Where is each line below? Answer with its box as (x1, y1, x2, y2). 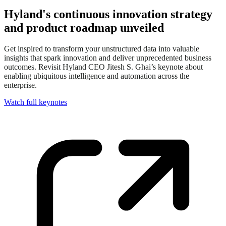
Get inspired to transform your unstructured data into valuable (4, 44, 199, 53)
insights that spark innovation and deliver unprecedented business (4, 53, 211, 63)
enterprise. (4, 81, 37, 90)
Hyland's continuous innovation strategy (4, 7, 212, 21)
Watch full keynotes (4, 98, 67, 107)
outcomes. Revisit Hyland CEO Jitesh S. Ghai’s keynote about (4, 63, 203, 72)
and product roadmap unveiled (4, 21, 164, 34)
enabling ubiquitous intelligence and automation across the (4, 72, 189, 81)
